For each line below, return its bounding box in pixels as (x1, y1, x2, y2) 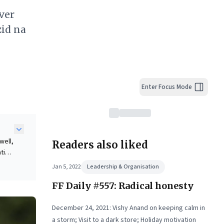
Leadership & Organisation (87, 162, 159, 171)
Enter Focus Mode (141, 82, 192, 91)
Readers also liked (52, 138, 148, 151)
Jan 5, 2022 (52, 162, 81, 171)
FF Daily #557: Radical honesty (52, 180, 193, 191)
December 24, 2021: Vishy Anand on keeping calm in (52, 203, 205, 213)
